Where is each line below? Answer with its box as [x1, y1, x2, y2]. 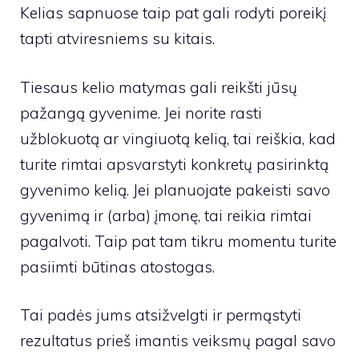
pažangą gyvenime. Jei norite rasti [20, 103, 262, 123]
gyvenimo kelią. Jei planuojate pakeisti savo [20, 179, 330, 200]
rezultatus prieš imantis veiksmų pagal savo [20, 331, 336, 351]
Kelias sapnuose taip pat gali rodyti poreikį [20, 3, 326, 23]
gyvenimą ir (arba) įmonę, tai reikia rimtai [20, 205, 312, 225]
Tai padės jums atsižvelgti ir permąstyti [20, 305, 301, 325]
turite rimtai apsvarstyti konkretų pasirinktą [20, 154, 329, 174]
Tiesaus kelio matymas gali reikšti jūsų [20, 77, 297, 97]
